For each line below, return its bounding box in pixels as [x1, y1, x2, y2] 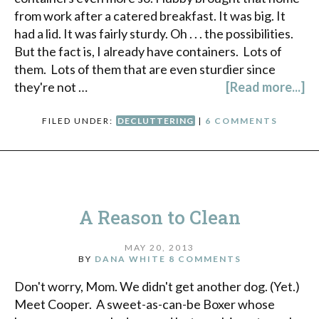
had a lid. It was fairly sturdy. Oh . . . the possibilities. [14, 26, 293, 42]
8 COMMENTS [168, 253, 241, 264]
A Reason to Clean [78, 205, 241, 230]
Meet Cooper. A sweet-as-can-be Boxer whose [14, 296, 275, 312]
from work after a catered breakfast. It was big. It [14, 8, 286, 24]
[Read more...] [226, 79, 305, 95]
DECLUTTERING [117, 115, 194, 127]
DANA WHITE [94, 253, 166, 264]
